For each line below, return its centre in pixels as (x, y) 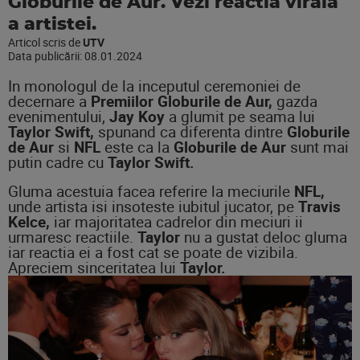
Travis (319, 206)
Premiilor (122, 100)
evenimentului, (59, 116)
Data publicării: (46, 55)
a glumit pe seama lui (240, 116)
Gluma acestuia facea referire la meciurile (151, 190)
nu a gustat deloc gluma (264, 236)
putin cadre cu (58, 162)
